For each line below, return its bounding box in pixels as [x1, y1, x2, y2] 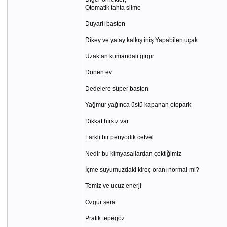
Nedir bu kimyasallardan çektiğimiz [85, 150, 181, 157]
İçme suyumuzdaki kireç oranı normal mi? [85, 166, 199, 173]
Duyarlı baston [85, 20, 125, 27]
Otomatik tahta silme [85, 4, 141, 11]
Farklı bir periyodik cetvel [85, 134, 154, 141]
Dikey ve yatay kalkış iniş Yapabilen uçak [85, 36, 198, 44]
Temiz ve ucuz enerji [85, 182, 141, 190]
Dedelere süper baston [85, 85, 148, 92]
